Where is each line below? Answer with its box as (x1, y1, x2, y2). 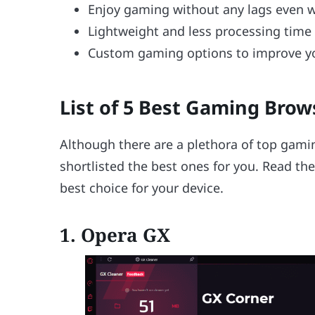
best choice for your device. (60, 179, 224, 196)
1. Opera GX (60, 222, 171, 248)
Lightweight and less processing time (88, 22, 312, 39)
